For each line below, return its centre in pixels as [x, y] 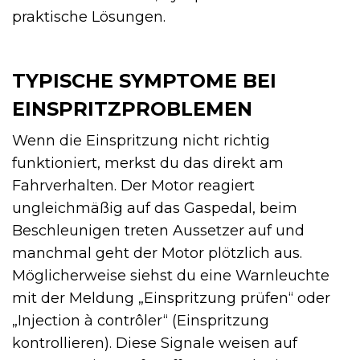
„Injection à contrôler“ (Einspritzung [141, 320]
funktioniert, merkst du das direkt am [148, 163]
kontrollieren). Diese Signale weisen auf [155, 343]
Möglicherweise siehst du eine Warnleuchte [171, 275]
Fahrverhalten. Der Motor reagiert [133, 185]
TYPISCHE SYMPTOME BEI [144, 80]
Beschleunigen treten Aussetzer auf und [158, 230]
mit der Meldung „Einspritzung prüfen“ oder [171, 298]
